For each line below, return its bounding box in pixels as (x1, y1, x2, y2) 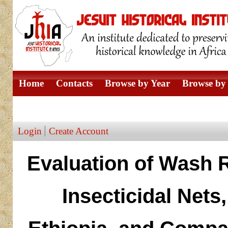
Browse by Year (104, 78, 170, 89)
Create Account (48, 126, 108, 136)
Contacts (55, 78, 93, 89)
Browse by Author (18, 103, 95, 114)
